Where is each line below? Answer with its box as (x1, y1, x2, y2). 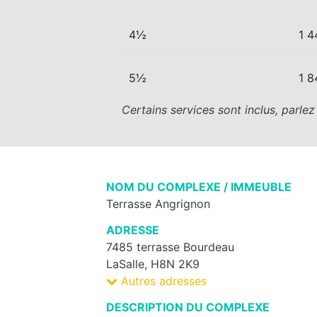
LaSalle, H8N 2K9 (106, 256, 200, 271)
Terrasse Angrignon (106, 196, 210, 211)
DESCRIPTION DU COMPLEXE (106, 299, 270, 314)
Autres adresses (117, 273, 207, 288)
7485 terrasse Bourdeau (106, 239, 234, 254)
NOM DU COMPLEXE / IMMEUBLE (106, 179, 292, 194)
